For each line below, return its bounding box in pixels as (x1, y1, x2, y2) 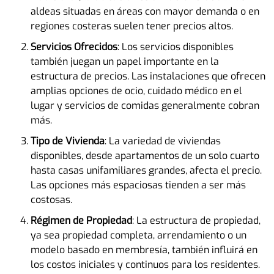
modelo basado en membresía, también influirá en (31, 243, 257, 257)
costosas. (31, 193, 72, 207)
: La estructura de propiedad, (132, 214, 261, 228)
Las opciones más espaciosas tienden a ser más (31, 179, 246, 192)
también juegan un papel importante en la (31, 55, 219, 68)
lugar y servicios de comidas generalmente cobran (31, 99, 259, 113)
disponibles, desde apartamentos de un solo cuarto (31, 149, 259, 163)
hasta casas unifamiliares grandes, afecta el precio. (31, 164, 262, 177)
